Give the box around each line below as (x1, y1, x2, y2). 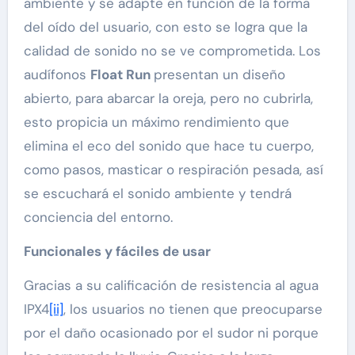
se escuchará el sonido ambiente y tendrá (23, 184, 292, 202)
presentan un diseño (153, 65, 285, 83)
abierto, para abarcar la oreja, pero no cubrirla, (23, 89, 313, 107)
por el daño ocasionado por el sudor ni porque (23, 323, 319, 342)
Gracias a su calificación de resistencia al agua (23, 276, 319, 294)
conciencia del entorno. (23, 208, 173, 226)
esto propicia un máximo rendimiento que (23, 113, 289, 131)
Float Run (90, 65, 154, 83)
